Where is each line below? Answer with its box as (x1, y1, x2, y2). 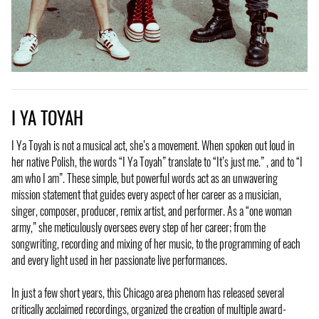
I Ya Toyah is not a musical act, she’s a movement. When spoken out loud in (11, 136, 295, 154)
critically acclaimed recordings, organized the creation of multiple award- (11, 300, 286, 318)
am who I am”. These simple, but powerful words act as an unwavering (11, 169, 278, 187)
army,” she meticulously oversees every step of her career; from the (11, 218, 266, 236)
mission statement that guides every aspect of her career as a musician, (11, 185, 281, 203)
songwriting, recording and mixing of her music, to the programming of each (11, 234, 300, 252)
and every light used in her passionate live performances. (11, 251, 227, 268)
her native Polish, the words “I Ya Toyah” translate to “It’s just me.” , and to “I (11, 152, 303, 170)
